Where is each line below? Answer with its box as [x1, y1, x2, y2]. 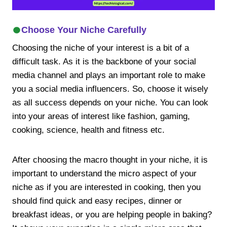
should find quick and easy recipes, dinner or [12, 196, 182, 206]
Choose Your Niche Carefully [21, 25, 146, 35]
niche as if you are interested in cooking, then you [12, 182, 201, 193]
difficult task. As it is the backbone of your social [12, 57, 196, 67]
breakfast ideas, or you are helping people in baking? [12, 210, 212, 220]
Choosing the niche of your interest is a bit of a [12, 43, 189, 53]
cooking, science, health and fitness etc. [12, 125, 165, 135]
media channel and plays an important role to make [12, 70, 205, 81]
